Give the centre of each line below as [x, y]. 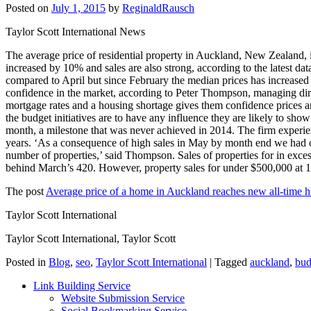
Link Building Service [82, 286]
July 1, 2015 [78, 8]
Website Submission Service [123, 299]
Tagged [231, 262]
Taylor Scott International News [75, 32]
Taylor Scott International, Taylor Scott [91, 239]
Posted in [26, 262]
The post [26, 192]
